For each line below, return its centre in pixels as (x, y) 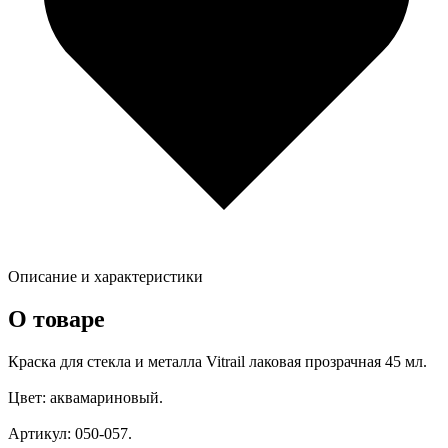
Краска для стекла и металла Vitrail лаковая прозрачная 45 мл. (217, 362)
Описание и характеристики (105, 277)
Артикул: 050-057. (70, 434)
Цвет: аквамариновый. (85, 398)
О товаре (56, 319)
